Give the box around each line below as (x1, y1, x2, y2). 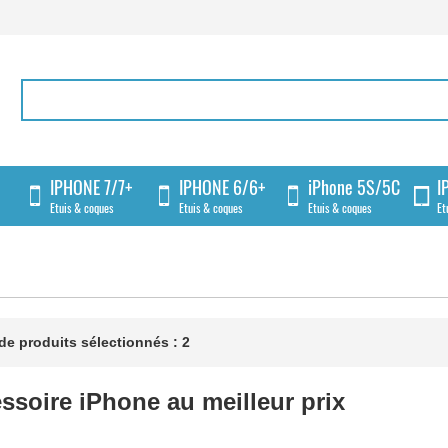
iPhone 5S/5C (308, 174, 400, 200)
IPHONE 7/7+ (50, 174, 132, 200)
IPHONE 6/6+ (179, 174, 265, 200)
